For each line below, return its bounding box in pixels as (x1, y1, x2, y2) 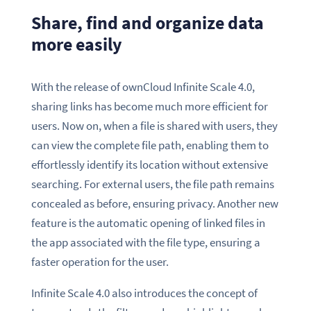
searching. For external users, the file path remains (31, 176, 274, 192)
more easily (31, 32, 122, 56)
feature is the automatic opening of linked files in (31, 215, 265, 231)
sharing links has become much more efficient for (31, 99, 268, 115)
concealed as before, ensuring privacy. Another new (31, 196, 278, 212)
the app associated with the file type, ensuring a (31, 235, 260, 251)
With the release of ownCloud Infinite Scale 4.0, (31, 79, 255, 95)
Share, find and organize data (31, 10, 264, 34)
